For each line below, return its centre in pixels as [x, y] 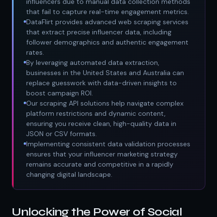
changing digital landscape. [69, 174]
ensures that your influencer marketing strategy [102, 154]
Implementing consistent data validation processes [108, 144]
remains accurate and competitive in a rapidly [100, 164]
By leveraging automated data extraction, [93, 62]
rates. [35, 52]
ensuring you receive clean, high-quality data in [101, 123]
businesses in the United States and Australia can [105, 72]
